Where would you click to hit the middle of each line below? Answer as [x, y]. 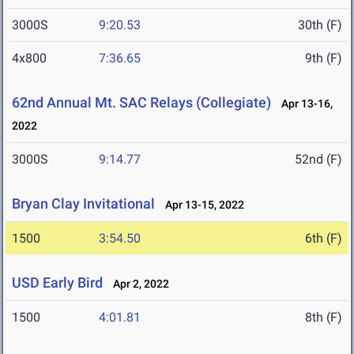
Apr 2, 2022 [137, 284]
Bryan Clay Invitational [83, 204]
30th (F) [320, 25]
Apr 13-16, [303, 104]
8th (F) [324, 318]
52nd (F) [318, 160]
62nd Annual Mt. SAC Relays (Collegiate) [141, 103]
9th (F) [324, 58]
